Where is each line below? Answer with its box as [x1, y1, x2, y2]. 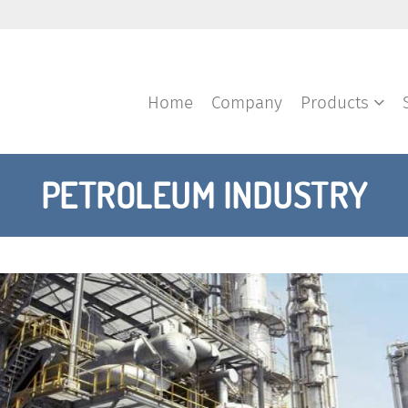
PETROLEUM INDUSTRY [40, 173, 368, 218]
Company [211, 90, 282, 115]
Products [301, 90, 373, 115]
